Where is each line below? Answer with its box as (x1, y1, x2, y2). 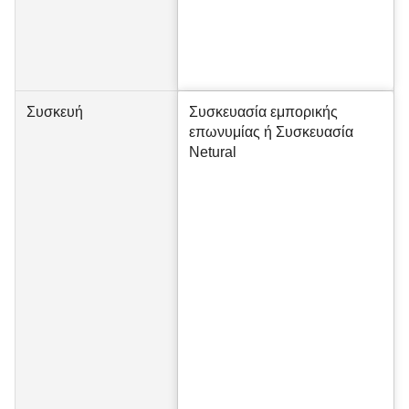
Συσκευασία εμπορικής (189, 104, 338, 120)
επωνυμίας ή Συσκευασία (189, 124, 353, 140)
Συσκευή (26, 104, 83, 120)
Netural (189, 144, 236, 160)
